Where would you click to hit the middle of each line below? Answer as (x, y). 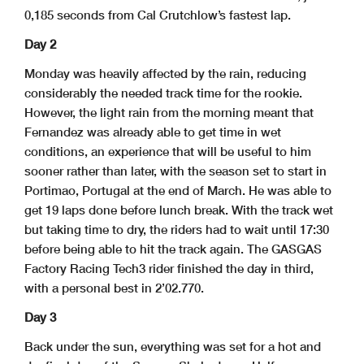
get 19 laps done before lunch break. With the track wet (179, 210)
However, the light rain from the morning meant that (169, 113)
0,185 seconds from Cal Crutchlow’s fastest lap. (158, 15)
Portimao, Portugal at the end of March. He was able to (178, 191)
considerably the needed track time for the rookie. (163, 93)
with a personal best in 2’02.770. (114, 288)
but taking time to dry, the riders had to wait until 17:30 (177, 230)
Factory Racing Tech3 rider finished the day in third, (169, 269)
